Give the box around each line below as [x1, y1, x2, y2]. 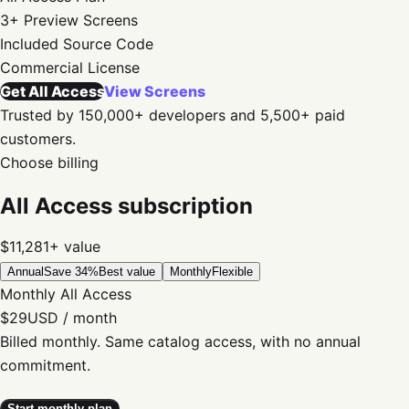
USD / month [27, 309, 117, 327]
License [88, 58, 140, 77]
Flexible [212, 265, 253, 278]
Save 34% [44, 265, 99, 278]
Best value [99, 265, 155, 278]
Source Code [63, 35, 153, 53]
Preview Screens [24, 11, 138, 29]
